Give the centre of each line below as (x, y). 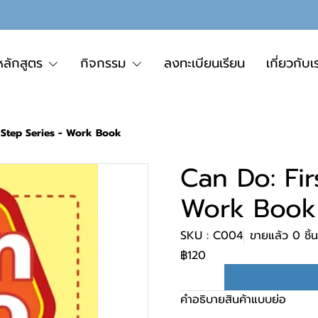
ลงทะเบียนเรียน (205, 63)
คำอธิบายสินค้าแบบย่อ (233, 300)
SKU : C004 (212, 236)
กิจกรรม (103, 63)
